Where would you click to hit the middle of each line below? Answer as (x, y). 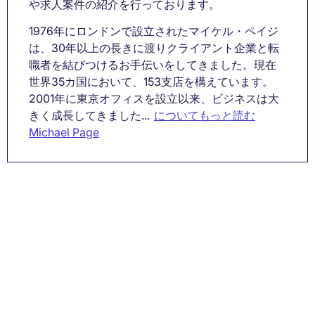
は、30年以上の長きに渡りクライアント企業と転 (154, 48)
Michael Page (64, 133)
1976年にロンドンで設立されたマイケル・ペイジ (154, 31)
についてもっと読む (205, 116)
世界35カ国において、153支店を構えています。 (151, 82)
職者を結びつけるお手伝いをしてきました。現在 (153, 65)
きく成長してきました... (89, 116)
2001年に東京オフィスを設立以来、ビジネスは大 (154, 99)
